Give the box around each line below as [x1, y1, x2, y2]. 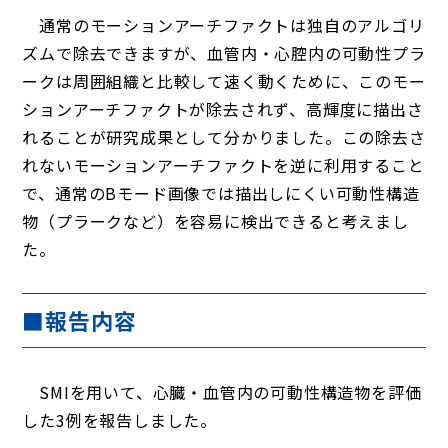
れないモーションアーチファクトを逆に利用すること [22, 153, 425, 177]
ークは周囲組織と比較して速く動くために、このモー [22, 69, 426, 93]
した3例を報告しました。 [22, 408, 218, 432]
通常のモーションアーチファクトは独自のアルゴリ [22, 13, 425, 37]
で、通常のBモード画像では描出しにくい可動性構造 [22, 181, 420, 205]
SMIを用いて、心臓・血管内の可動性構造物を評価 [22, 380, 422, 404]
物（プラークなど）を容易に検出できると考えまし [22, 209, 409, 233]
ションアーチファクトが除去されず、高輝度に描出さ [22, 97, 424, 121]
